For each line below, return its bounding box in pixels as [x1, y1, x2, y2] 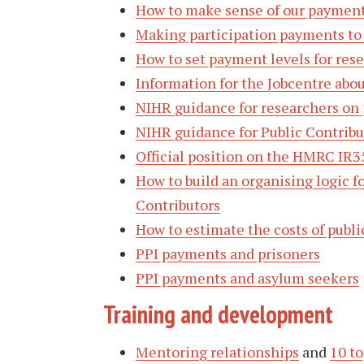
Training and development [103, 298, 333, 330]
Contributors [136, 194, 220, 214]
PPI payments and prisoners [136, 243, 320, 263]
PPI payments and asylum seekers [136, 267, 359, 288]
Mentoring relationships [136, 341, 299, 362]
